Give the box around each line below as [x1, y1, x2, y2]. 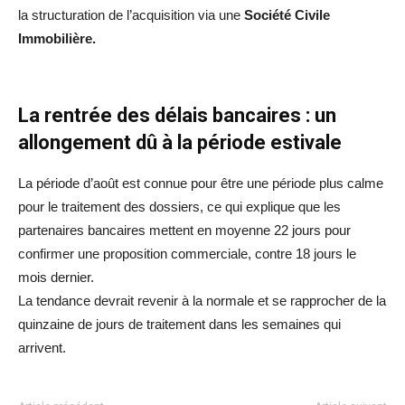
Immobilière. [18, 30, 96, 46]
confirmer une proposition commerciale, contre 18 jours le [18, 245, 356, 261]
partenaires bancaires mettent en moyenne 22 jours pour [18, 221, 351, 238]
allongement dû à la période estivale [18, 130, 342, 154]
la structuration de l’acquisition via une [18, 6, 244, 23]
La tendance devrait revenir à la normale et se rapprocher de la [18, 292, 386, 308]
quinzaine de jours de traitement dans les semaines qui [18, 316, 341, 332]
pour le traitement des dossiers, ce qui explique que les [18, 198, 341, 214]
